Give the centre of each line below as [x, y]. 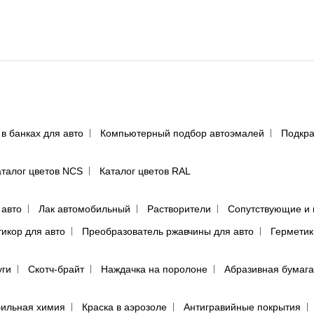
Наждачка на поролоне [154, 269]
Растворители [179, 209]
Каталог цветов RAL [145, 171]
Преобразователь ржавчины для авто [168, 232]
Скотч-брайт [56, 269]
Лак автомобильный [84, 209]
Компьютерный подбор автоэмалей [182, 134]
